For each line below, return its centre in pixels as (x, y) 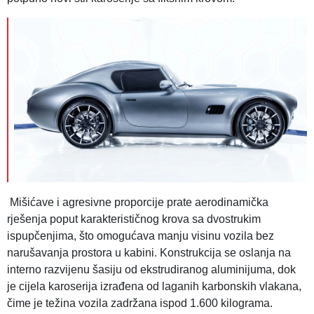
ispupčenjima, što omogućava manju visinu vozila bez (141, 235)
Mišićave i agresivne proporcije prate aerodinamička (138, 202)
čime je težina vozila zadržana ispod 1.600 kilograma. (140, 303)
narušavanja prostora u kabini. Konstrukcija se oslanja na (149, 252)
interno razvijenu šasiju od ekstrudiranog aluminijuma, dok (151, 269)
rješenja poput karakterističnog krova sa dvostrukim (134, 219)
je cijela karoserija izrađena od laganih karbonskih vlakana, (154, 286)
